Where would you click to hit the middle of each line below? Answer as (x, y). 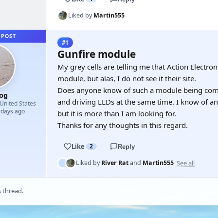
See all (186, 163)
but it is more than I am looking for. (117, 113)
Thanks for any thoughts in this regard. (123, 125)
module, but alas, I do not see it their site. (127, 78)
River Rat (115, 163)
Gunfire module (97, 54)
